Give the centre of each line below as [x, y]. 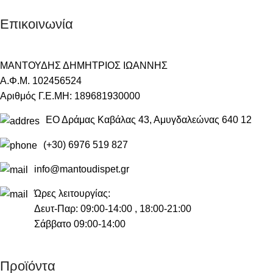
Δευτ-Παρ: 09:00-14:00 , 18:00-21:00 [113, 209]
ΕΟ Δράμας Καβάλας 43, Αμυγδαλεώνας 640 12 [149, 120]
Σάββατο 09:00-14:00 [80, 224]
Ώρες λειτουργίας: [72, 194]
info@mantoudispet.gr [82, 169]
